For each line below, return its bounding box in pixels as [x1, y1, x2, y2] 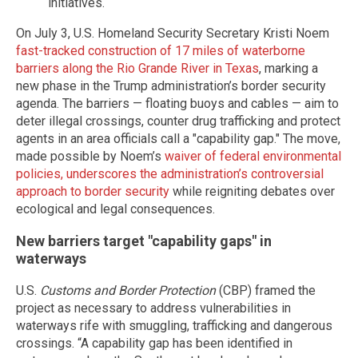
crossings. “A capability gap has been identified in [16, 335, 292, 351]
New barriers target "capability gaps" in [16, 232, 272, 249]
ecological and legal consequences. [16, 201, 215, 217]
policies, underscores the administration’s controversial [16, 165, 324, 181]
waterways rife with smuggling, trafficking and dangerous [16, 317, 332, 333]
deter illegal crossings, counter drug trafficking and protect [16, 113, 340, 129]
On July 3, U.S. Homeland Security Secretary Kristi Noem [16, 25, 329, 41]
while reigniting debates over [169, 183, 335, 199]
